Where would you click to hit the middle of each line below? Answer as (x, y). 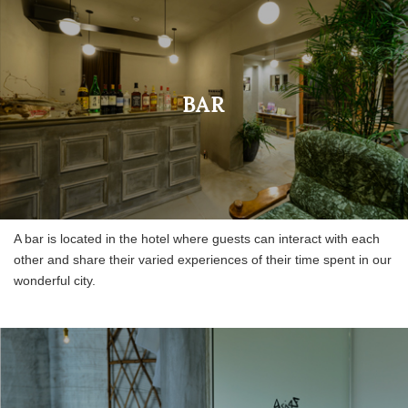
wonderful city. (55, 280)
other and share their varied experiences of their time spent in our (203, 259)
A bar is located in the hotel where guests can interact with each (197, 238)
